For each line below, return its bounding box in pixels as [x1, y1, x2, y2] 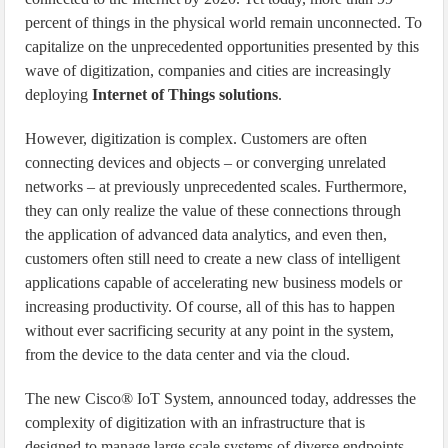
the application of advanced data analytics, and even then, [25, 226, 388, 243]
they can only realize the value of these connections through [25, 202, 402, 219]
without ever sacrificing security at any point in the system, [25, 322, 395, 339]
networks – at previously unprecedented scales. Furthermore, [25, 178, 408, 195]
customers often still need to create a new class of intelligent [25, 250, 401, 267]
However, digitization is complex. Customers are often [25, 130, 368, 147]
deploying [25, 86, 93, 103]
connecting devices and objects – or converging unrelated [25, 154, 387, 171]
